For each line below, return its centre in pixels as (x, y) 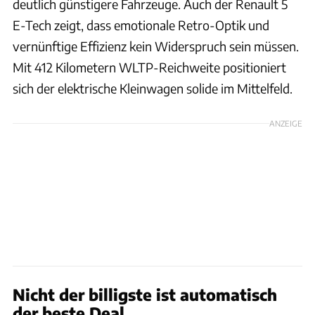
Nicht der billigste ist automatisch (145, 294)
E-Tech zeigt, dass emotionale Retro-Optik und (141, 25)
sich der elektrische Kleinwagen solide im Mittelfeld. (153, 88)
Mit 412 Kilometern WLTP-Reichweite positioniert (149, 67)
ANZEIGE (286, 123)
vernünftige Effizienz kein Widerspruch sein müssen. (156, 46)
